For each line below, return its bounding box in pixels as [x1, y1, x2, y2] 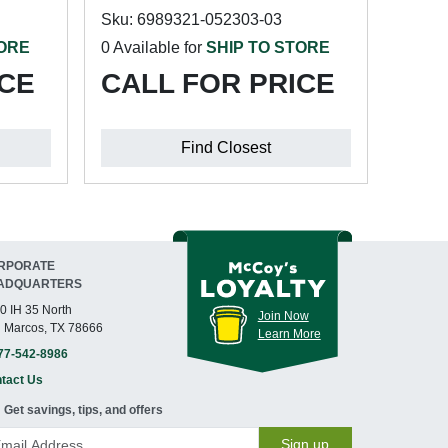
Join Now [257, 308, 309, 323]
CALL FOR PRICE [100, 68, 335, 99]
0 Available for [100, 39, 206, 56]
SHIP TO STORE [205, 39, 330, 56]
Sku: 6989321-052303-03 [100, 11, 282, 28]
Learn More [257, 326, 321, 341]
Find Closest [180, 139, 271, 156]
